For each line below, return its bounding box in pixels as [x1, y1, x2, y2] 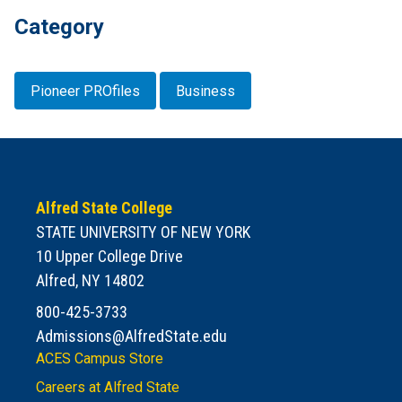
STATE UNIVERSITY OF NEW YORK [36, 222, 250, 241]
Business [176, 82, 235, 100]
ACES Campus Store [36, 349, 163, 367]
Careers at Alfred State [36, 378, 179, 396]
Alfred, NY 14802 [36, 270, 144, 290]
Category [14, 14, 104, 40]
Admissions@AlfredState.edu [36, 326, 227, 345]
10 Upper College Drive [36, 246, 183, 266]
